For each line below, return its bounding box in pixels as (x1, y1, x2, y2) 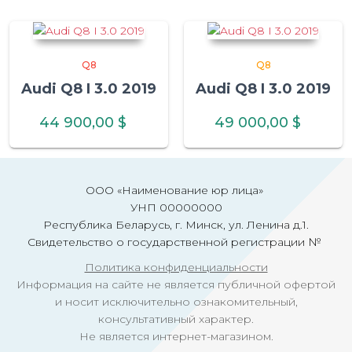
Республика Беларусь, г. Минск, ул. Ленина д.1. (43, 218, 309, 233)
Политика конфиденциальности (84, 260, 268, 275)
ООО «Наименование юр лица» (86, 183, 266, 198)
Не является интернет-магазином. (79, 329, 273, 344)
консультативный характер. (98, 312, 254, 327)
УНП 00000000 (130, 200, 222, 215)
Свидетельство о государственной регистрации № (27, 235, 324, 250)
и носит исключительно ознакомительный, (54, 295, 298, 310)
